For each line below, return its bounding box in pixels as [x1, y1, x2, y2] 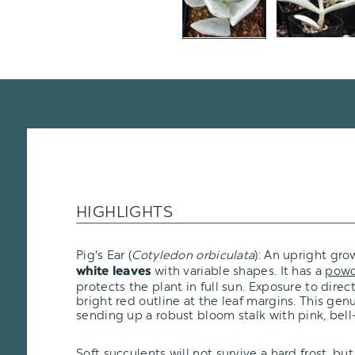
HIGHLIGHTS [76, 201, 173, 221]
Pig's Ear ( [76, 247, 132, 262]
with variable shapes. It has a [154, 263, 326, 278]
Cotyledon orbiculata [132, 247, 255, 262]
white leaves [76, 265, 155, 278]
